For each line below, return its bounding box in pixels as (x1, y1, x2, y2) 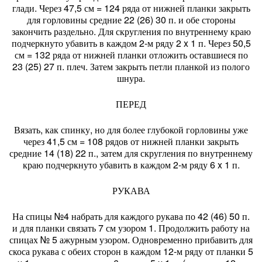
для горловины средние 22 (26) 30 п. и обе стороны (26, 13, 236, 26)
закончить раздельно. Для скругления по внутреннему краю (11, 25, 251, 38)
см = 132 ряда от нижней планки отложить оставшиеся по (14, 48, 248, 61)
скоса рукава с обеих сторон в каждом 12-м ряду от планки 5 (9, 244, 253, 258)
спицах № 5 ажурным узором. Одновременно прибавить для (9, 233, 253, 246)
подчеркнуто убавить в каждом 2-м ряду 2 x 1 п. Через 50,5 (11, 36, 251, 50)
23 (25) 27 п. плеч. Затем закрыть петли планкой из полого (12, 60, 250, 73)
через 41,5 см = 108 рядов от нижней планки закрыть (23, 135, 239, 148)
